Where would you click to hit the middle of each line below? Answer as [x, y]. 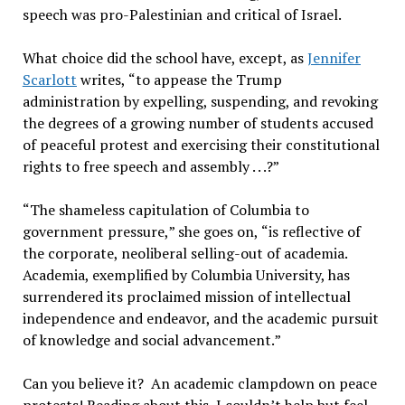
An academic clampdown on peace [264, 383]
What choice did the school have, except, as [163, 58]
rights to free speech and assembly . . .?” [151, 166]
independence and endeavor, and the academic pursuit [200, 318]
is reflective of [314, 231]
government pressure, [95, 231]
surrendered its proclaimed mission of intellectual [186, 297]
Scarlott [49, 80]
